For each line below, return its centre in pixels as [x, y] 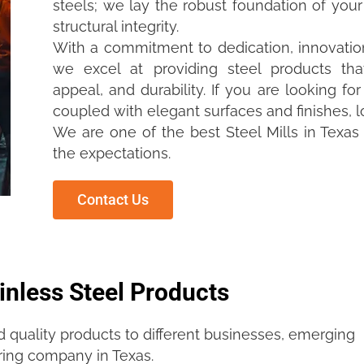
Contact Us [113, 200]
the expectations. [112, 154]
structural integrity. [116, 27]
